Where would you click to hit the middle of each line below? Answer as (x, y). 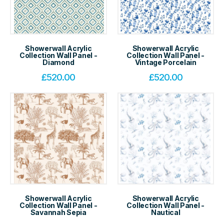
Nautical (165, 212)
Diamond (58, 62)
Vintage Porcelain (165, 62)
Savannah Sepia (58, 212)
